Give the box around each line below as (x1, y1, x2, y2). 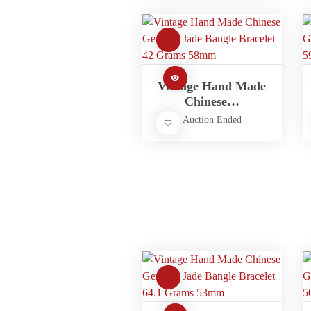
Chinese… (184, 94, 239, 108)
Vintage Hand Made (158, 78, 267, 93)
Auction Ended (182, 114, 242, 125)
